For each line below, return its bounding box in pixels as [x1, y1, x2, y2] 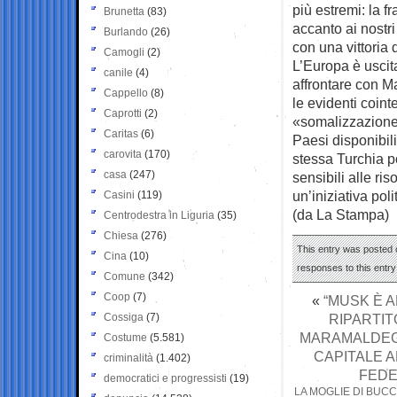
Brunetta [104, 4, 144, 18]
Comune [104, 269, 145, 283]
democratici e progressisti [104, 371, 227, 385]
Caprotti [104, 106, 142, 120]
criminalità [104, 351, 153, 364]
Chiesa [104, 229, 138, 242]
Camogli [104, 45, 144, 58]
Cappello [104, 86, 148, 99]
